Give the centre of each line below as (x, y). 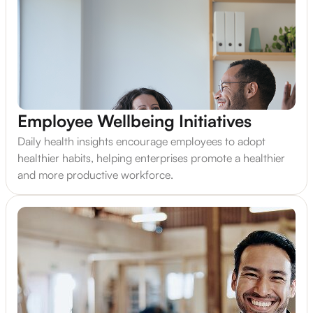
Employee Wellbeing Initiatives (134, 121)
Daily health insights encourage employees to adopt (141, 141)
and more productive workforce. (95, 175)
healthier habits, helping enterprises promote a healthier (151, 158)
